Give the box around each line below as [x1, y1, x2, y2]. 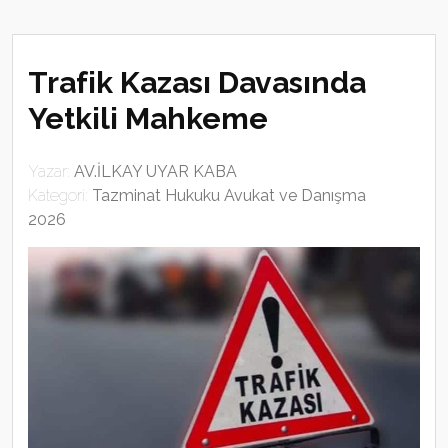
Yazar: [28, 162, 74, 181]
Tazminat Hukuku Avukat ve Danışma [92, 186, 366, 205]
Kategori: [28, 186, 92, 205]
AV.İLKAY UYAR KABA [74, 162, 237, 181]
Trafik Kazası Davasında [28, 65, 366, 100]
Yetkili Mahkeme [28, 101, 268, 136]
